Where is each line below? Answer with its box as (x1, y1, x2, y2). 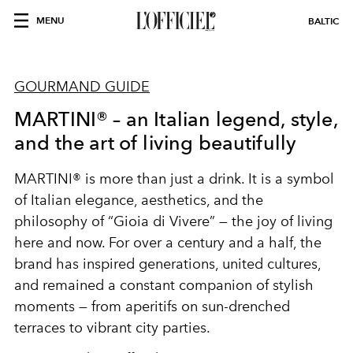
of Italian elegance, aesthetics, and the (14, 191, 263, 209)
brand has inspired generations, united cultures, (14, 255, 321, 273)
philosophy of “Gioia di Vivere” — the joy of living (14, 213, 333, 230)
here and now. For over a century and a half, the (14, 234, 321, 251)
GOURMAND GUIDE (14, 78, 150, 95)
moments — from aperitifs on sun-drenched (14, 298, 290, 315)
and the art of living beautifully (14, 131, 297, 154)
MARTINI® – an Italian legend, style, (14, 107, 338, 131)
